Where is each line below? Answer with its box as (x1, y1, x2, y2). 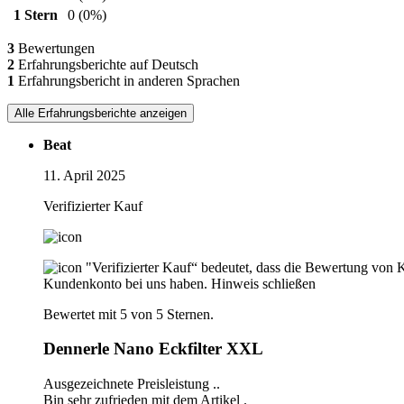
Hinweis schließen (211, 275, 316, 291)
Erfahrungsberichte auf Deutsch (14, 56, 198, 72)
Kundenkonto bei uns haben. (43, 275, 207, 291)
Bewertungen (14, 40, 95, 56)
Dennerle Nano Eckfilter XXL (43, 339, 263, 359)
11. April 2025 (43, 167, 125, 183)
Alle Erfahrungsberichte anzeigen (14, 106, 187, 120)
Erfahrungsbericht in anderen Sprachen (14, 72, 240, 88)
